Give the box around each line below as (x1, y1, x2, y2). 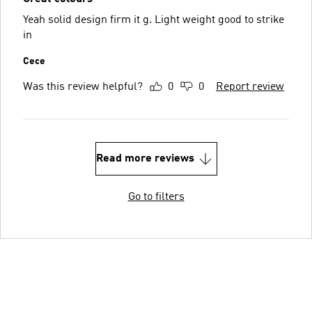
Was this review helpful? (23, 81, 143, 93)
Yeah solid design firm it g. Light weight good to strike (23, 14, 284, 26)
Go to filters (127, 191, 185, 203)
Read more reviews (95, 153, 194, 164)
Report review (216, 81, 284, 93)
